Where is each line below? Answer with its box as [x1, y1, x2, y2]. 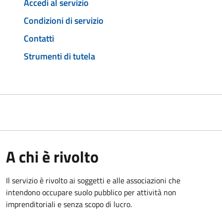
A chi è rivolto [6, 144, 99, 168]
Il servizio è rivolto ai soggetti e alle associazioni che [6, 174, 180, 186]
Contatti [24, 31, 54, 45]
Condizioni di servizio [24, 14, 104, 28]
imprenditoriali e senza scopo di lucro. [6, 198, 132, 210]
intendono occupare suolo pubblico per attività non [6, 186, 176, 198]
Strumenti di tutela [24, 49, 95, 63]
